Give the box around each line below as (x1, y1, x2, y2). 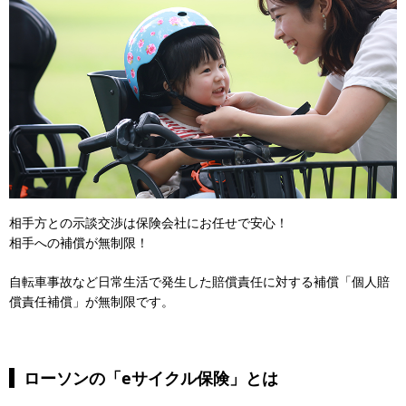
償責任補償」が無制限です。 (9, 293, 174, 310)
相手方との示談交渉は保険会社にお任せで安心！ (9, 214, 288, 231)
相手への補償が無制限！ (9, 234, 149, 251)
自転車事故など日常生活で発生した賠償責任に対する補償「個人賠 (9, 273, 390, 290)
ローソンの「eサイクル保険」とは (24, 367, 278, 389)
